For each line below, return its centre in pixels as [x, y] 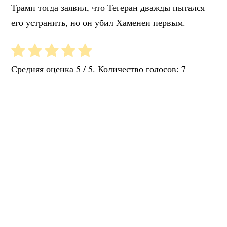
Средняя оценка [44, 69]
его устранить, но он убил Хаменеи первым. [99, 23]
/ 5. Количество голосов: [131, 69]
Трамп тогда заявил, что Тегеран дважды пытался [108, 7]
